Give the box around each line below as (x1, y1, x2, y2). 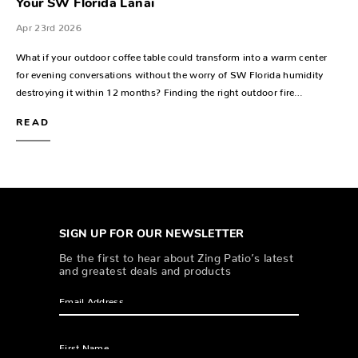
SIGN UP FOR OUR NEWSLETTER (59, 228, 245, 241)
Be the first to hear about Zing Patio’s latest (59, 251, 294, 260)
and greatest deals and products (59, 264, 231, 272)
